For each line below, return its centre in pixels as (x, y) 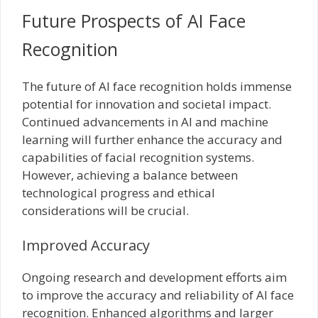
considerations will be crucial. (105, 210)
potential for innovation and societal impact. (147, 104)
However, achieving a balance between (130, 175)
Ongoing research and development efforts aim (154, 277)
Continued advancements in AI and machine (145, 121)
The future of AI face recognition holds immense (157, 86)
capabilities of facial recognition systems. (138, 157)
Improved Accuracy (86, 245)
